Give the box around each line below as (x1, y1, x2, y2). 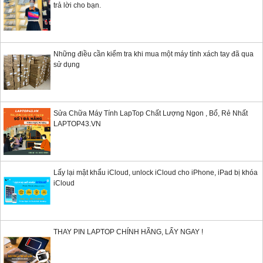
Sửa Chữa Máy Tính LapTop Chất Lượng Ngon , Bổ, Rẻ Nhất (53, 109, 248, 118)
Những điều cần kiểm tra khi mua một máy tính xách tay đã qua (53, 50, 254, 59)
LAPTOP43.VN (53, 120, 101, 129)
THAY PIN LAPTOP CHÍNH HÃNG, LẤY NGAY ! (53, 228, 203, 237)
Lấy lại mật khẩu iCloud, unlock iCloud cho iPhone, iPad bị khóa (53, 168, 258, 177)
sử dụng (53, 60, 80, 69)
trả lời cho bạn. (53, 1, 101, 10)
